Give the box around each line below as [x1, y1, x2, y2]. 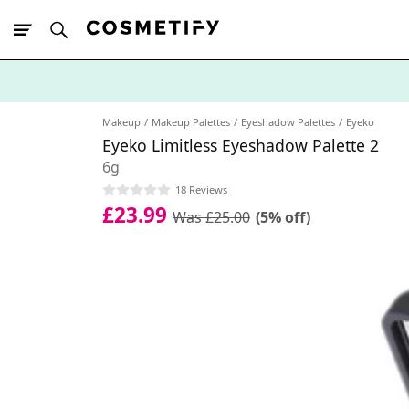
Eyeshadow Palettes [241, 115, 335, 129]
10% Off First [46, 104, 118, 121]
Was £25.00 [173, 206, 250, 227]
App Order [118, 104, 174, 121]
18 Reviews [175, 182, 227, 196]
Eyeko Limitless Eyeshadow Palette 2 [102, 134, 379, 156]
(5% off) [256, 206, 310, 227]
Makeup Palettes [152, 115, 230, 129]
